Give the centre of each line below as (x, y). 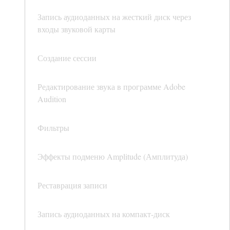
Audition (52, 99)
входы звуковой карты (76, 29)
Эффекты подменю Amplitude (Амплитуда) (113, 157)
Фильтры (53, 128)
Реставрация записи (72, 185)
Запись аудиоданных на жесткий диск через (114, 17)
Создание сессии (67, 58)
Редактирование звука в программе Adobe (111, 87)
